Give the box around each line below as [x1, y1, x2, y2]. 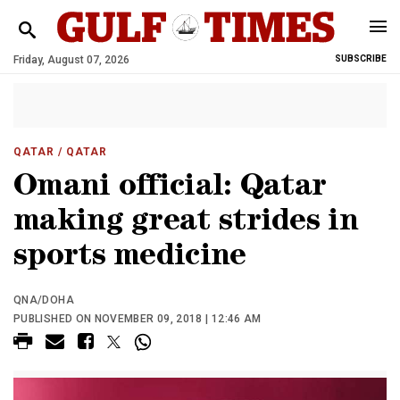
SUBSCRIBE [335, 54, 387, 63]
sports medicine [13, 243, 246, 274]
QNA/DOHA [13, 294, 74, 306]
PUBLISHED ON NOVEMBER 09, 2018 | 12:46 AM [13, 312, 262, 325]
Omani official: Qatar [13, 173, 327, 204]
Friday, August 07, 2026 [13, 54, 129, 66]
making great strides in [13, 208, 358, 239]
